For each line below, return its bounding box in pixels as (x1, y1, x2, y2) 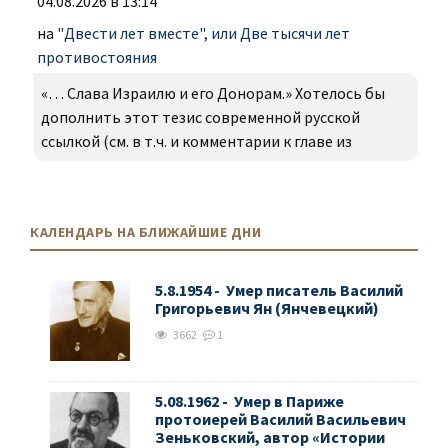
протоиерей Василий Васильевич (155, 409, 406, 430)
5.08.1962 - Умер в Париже (155, 391, 344, 412)
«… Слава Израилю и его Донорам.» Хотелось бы (41, 83, 385, 104)
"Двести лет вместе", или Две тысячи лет (57, 23, 350, 44)
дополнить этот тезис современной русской (41, 107, 360, 128)
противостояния (37, 47, 157, 68)
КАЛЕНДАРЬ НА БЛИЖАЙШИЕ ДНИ (30, 223, 261, 242)
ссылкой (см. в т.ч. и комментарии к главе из (41, 131, 352, 152)
